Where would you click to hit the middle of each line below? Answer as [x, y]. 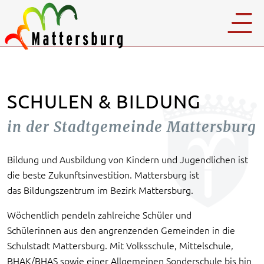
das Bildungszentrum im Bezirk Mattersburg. [100, 190]
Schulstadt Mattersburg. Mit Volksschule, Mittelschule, [120, 245]
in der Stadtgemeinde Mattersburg [132, 127]
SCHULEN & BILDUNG [104, 101]
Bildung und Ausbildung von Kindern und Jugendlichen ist [128, 159]
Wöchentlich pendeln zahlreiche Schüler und [99, 214]
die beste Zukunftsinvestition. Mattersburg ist [103, 174]
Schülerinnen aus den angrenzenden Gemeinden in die [121, 230]
